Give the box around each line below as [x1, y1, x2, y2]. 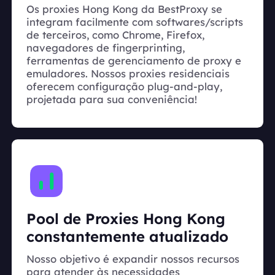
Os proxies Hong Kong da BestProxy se [26, 2, 222, 15]
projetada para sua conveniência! [26, 92, 197, 106]
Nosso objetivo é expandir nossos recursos [26, 252, 239, 266]
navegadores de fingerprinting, [26, 41, 185, 54]
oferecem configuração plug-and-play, [26, 79, 222, 93]
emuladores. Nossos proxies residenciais [26, 66, 230, 80]
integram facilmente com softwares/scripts [26, 15, 243, 28]
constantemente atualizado [26, 227, 228, 246]
